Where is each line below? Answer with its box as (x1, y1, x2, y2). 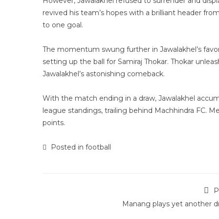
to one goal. (43, 21, 83, 29)
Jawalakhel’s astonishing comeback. (43, 69, 165, 78)
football (86, 143, 111, 152)
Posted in (49, 143, 86, 152)
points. (43, 118, 65, 127)
